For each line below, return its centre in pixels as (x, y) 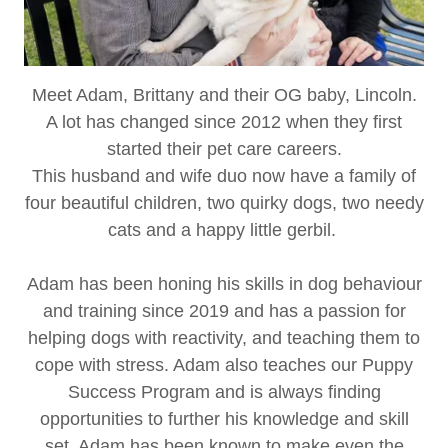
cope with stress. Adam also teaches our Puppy (224, 364)
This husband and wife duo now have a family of (224, 175)
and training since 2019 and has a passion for (224, 310)
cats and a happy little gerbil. (224, 229)
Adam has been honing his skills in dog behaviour (224, 283)
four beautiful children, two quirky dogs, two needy (224, 202)
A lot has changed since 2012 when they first (224, 121)
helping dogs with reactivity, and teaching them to (224, 337)
